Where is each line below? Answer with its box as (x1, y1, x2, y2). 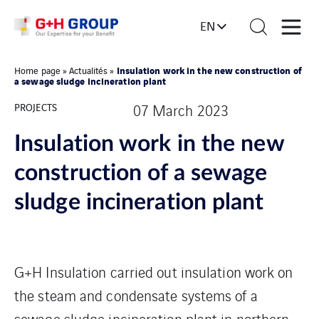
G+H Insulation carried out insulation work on (14, 261, 293, 282)
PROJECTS (14, 99, 57, 114)
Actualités (69, 63, 108, 77)
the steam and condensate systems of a (14, 285, 258, 305)
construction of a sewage (14, 162, 268, 184)
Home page (14, 63, 61, 77)
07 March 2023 (132, 100, 229, 120)
